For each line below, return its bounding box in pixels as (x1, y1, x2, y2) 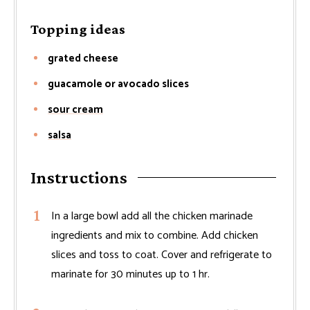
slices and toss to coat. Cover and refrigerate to (51, 246, 272, 264)
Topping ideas (30, 21, 125, 37)
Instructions (30, 167, 127, 188)
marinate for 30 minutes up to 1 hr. (51, 265, 210, 284)
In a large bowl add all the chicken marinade (51, 207, 253, 226)
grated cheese (48, 50, 118, 67)
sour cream (48, 101, 103, 118)
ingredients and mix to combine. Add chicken (51, 226, 258, 245)
